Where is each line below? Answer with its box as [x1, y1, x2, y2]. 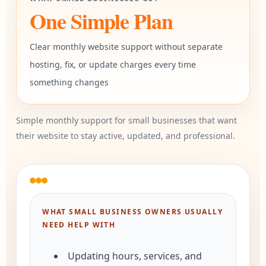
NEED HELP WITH [42, 220, 116, 230]
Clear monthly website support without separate [30, 41, 223, 52]
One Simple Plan [30, 5, 173, 36]
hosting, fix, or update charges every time [30, 59, 197, 70]
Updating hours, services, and [68, 249, 202, 262]
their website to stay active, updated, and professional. [16, 130, 236, 141]
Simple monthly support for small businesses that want [16, 115, 237, 126]
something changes [30, 77, 109, 88]
